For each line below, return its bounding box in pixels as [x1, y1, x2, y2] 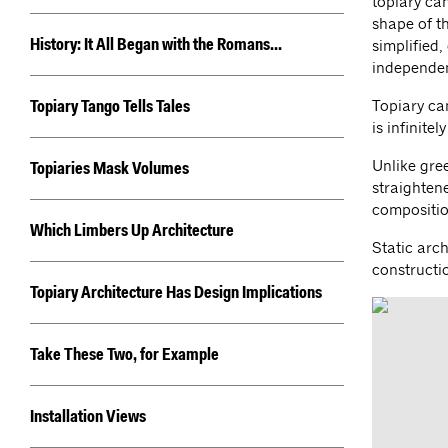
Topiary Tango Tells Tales [30, 99, 190, 116]
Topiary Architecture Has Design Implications [30, 285, 322, 302]
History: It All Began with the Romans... [30, 37, 282, 54]
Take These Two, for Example [30, 347, 219, 364]
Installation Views [30, 409, 146, 426]
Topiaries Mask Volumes [30, 161, 189, 178]
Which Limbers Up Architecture [30, 223, 234, 240]
